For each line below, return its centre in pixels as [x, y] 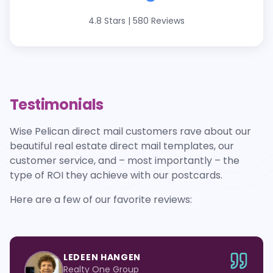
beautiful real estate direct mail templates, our [122, 146]
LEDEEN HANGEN [102, 257]
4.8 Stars [107, 20]
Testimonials [57, 104]
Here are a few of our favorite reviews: [101, 199]
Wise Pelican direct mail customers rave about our [130, 131]
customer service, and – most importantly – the [125, 160]
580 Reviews [159, 20]
